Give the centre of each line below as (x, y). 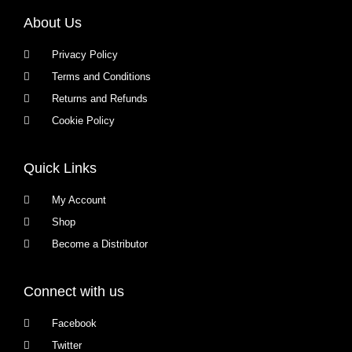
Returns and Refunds (100, 99)
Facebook (75, 323)
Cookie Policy (84, 121)
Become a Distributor (100, 244)
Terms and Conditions (102, 77)
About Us (53, 23)
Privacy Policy (85, 55)
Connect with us (74, 291)
